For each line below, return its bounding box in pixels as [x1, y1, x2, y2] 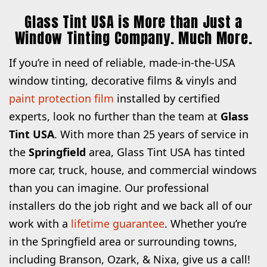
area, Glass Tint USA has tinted [86, 145, 245, 159]
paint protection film [9, 91, 114, 105]
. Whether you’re [164, 216, 247, 231]
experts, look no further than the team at [9, 109, 221, 123]
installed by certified [114, 91, 220, 105]
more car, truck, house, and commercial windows [9, 163, 257, 177]
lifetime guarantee [71, 216, 164, 231]
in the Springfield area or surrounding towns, [9, 234, 237, 249]
